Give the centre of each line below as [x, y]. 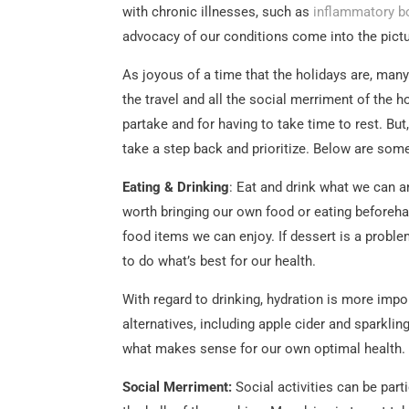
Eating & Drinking [176, 187]
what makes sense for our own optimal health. [264, 348]
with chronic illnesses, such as [218, 11]
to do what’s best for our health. [220, 261]
